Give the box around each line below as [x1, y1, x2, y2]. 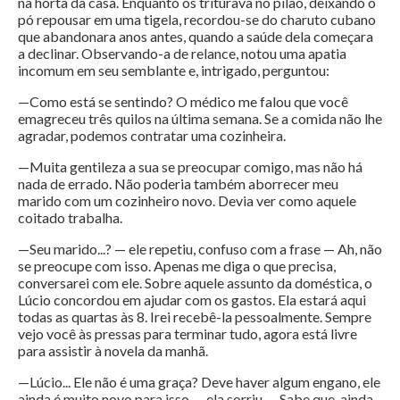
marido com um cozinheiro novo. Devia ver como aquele [18, 192, 356, 210]
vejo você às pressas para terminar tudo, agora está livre [18, 325, 357, 343]
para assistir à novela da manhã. [18, 342, 208, 360]
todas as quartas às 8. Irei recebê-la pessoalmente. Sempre [18, 308, 371, 326]
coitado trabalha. [18, 209, 122, 227]
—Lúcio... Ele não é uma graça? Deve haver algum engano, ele [18, 373, 380, 391]
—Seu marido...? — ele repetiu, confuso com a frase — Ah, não [18, 240, 382, 258]
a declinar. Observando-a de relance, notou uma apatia [18, 45, 346, 62]
